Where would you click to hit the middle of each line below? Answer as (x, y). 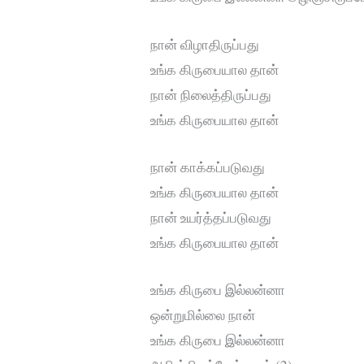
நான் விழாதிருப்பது (205, 44)
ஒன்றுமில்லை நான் (203, 314)
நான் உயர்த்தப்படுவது (211, 217)
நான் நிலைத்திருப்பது (211, 94)
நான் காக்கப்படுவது (208, 167)
